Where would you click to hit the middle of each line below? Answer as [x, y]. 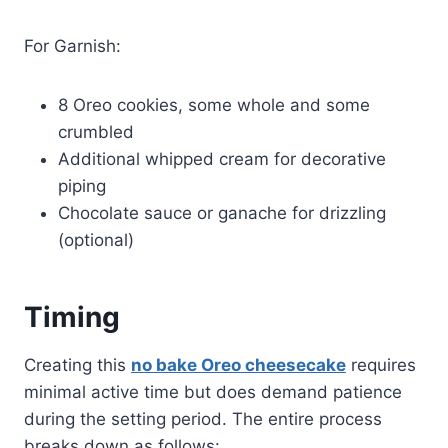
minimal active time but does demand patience [213, 391]
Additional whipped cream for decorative [222, 158]
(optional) [96, 239]
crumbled [96, 131]
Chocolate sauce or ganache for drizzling [222, 212]
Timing [72, 316]
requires [381, 364]
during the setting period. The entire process [203, 418]
